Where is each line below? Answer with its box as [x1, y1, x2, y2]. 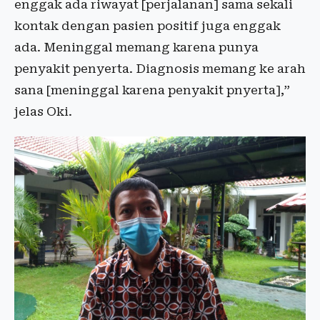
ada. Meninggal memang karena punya [14, 39, 259, 54]
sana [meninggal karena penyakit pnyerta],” [14, 82, 290, 97]
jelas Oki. [14, 104, 72, 119]
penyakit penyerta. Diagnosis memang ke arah [14, 61, 306, 76]
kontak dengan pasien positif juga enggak [14, 18, 281, 33]
